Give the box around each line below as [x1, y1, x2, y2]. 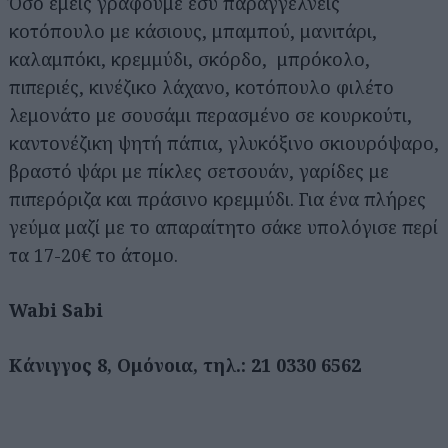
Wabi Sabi [9, 298, 103, 323]
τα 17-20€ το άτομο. [9, 243, 178, 268]
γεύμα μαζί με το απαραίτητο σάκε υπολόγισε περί [9, 215, 438, 240]
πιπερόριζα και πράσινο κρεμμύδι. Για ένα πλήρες [9, 187, 426, 212]
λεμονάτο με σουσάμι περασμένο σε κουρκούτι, [9, 103, 412, 128]
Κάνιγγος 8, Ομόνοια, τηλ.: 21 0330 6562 [9, 353, 361, 378]
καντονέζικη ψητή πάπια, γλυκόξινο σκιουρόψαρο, [9, 131, 439, 156]
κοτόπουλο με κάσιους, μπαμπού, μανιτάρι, [9, 19, 377, 44]
